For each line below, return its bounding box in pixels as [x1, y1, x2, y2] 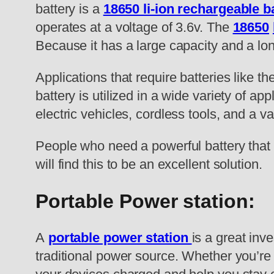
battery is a [35, 1, 103, 17]
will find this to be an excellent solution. [35, 157, 262, 172]
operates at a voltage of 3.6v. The [35, 20, 233, 35]
